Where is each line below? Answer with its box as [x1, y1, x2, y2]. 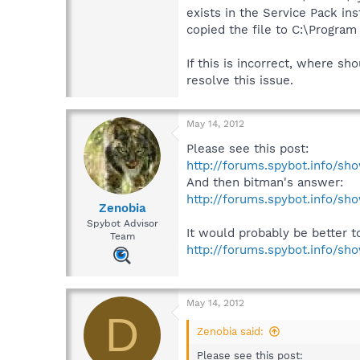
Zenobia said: [197, 325, 264, 338]
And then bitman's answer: [186, 174, 343, 190]
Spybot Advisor [86, 218, 158, 230]
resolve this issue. [186, 72, 293, 88]
